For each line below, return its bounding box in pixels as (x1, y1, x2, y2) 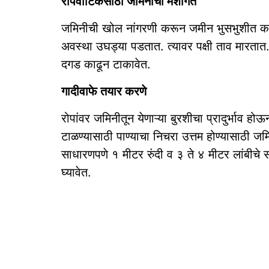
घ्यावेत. (61, 165, 91, 180)
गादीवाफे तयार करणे (61, 84, 147, 98)
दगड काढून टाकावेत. (61, 57, 151, 71)
